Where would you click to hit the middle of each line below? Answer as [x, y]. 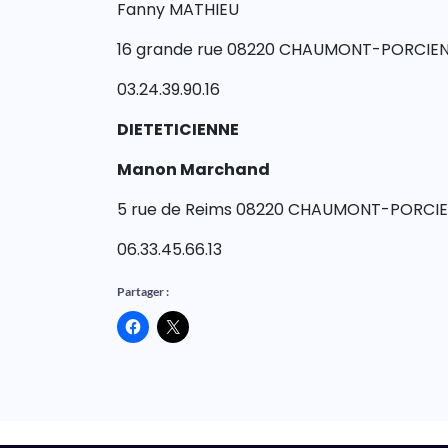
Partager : [143, 291]
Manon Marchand [193, 169]
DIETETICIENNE [178, 129]
